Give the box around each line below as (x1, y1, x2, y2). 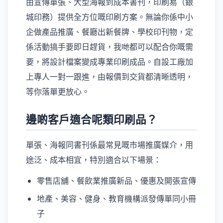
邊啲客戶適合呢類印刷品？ (26, 112, 157, 126)
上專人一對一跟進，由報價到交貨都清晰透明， (26, 71, 193, 82)
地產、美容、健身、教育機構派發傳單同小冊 (37, 193, 196, 204)
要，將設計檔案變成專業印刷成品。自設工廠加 (26, 56, 193, 67)
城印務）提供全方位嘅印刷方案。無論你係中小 (26, 11, 193, 22)
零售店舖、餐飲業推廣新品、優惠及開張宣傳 (37, 175, 196, 186)
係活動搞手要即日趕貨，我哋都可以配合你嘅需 (26, 41, 193, 52)
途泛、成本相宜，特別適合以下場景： (26, 154, 161, 165)
